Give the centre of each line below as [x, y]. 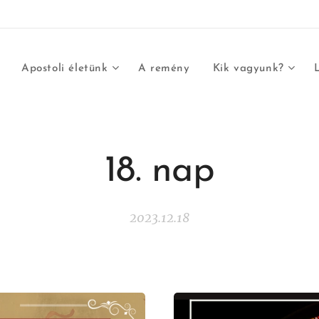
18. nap [159, 172]
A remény [164, 69]
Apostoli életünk [64, 69]
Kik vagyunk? [248, 69]
